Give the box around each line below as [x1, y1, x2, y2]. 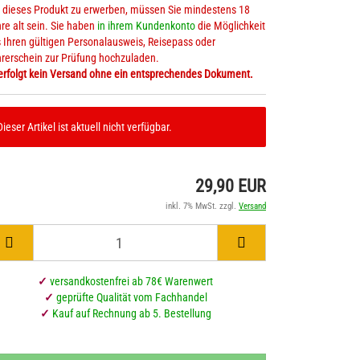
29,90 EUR [195, 176, 266, 196]
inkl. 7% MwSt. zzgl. [166, 201, 239, 211]
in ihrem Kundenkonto [97, 19, 195, 32]
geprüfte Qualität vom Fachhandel [53, 291, 207, 304]
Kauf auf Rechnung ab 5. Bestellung [49, 307, 211, 320]
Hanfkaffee [142, 66, 192, 80]
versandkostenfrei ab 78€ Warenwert [47, 275, 213, 288]
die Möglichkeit [195, 19, 265, 32]
